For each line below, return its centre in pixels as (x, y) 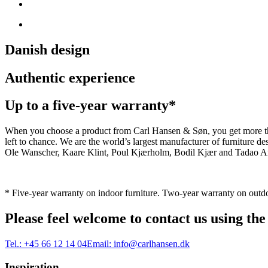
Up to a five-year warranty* (90, 106)
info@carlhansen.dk (152, 244)
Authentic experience (70, 77)
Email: (99, 244)
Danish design (47, 49)
